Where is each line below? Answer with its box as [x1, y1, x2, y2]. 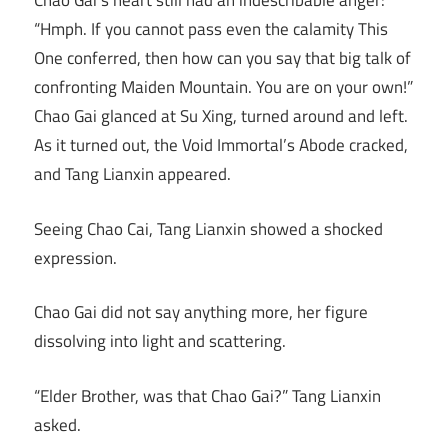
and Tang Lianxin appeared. [34, 161, 231, 188]
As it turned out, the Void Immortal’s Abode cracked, [34, 132, 408, 159]
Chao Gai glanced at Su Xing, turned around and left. [34, 103, 408, 130]
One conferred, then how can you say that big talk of [34, 45, 411, 72]
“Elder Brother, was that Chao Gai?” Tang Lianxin [34, 382, 381, 409]
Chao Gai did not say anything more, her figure [34, 299, 368, 326]
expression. [34, 244, 117, 271]
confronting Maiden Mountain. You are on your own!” [34, 74, 413, 101]
